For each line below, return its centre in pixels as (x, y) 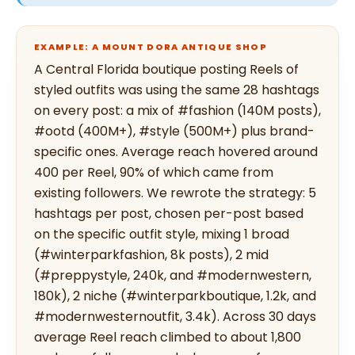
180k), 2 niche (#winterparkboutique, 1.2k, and (175, 296)
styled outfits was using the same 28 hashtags (177, 90)
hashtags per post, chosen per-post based (169, 214)
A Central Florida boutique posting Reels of (166, 69)
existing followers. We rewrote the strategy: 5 (175, 193)
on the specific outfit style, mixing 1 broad (162, 234)
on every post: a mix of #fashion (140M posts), (177, 111)
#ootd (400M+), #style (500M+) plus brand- (174, 131)
